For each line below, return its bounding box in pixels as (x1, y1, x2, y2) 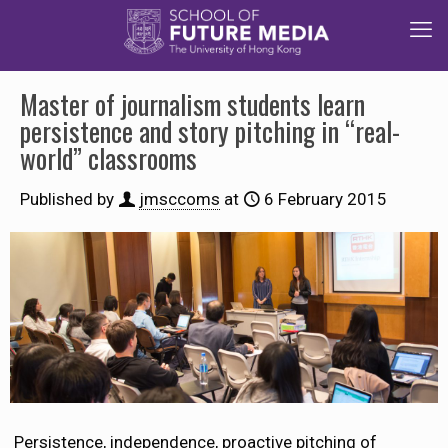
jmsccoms (139, 189, 220, 209)
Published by (20, 189, 114, 209)
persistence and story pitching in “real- (20, 111, 400, 151)
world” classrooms (20, 138, 197, 178)
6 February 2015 (264, 189, 387, 209)
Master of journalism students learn (20, 84, 365, 124)
